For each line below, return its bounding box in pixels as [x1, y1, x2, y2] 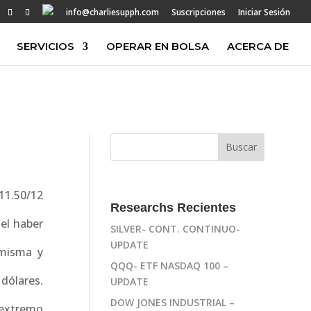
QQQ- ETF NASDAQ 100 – [110, 258, 229, 272]
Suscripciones [171, 6, 226, 18]
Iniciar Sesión [238, 6, 290, 18]
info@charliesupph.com [66, 6, 159, 18]
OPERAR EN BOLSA [106, 40, 209, 53]
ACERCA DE [227, 40, 289, 53]
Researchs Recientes [110, 200, 237, 215]
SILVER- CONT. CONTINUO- [110, 221, 241, 235]
